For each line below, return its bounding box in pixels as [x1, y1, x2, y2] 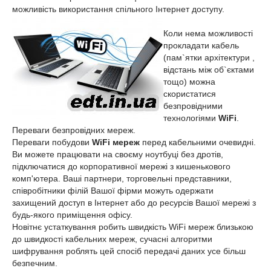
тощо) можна [163, 77, 215, 87]
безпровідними [163, 101, 223, 111]
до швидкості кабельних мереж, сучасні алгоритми [12, 234, 212, 244]
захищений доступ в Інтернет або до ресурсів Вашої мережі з [12, 198, 256, 207]
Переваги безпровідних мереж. [12, 125, 135, 135]
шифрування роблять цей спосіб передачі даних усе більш [12, 246, 246, 256]
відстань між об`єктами [163, 65, 254, 74]
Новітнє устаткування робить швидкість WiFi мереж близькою [12, 222, 253, 232]
